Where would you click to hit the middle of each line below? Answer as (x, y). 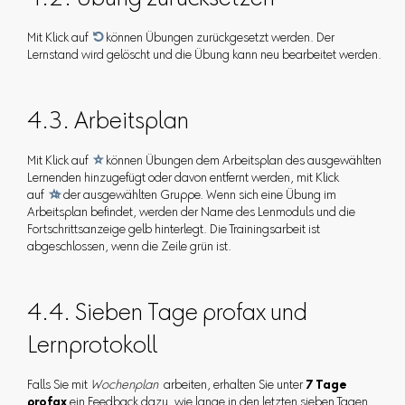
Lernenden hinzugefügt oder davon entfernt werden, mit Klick (183, 179)
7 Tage (326, 386)
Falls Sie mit (58, 386)
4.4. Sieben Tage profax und (167, 315)
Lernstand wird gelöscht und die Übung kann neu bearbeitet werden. (204, 57)
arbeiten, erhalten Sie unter (231, 386)
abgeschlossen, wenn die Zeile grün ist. (129, 248)
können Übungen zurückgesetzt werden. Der (218, 39)
